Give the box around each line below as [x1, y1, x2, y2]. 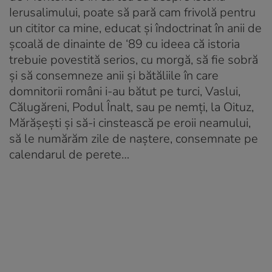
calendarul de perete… [9, 146, 129, 163]
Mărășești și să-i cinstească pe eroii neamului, [9, 114, 251, 131]
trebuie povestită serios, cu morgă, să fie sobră [9, 51, 258, 68]
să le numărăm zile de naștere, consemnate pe [9, 130, 258, 147]
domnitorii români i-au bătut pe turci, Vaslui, [9, 83, 240, 100]
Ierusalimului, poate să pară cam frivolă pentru [9, 4, 256, 21]
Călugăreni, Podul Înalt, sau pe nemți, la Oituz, [9, 98, 254, 115]
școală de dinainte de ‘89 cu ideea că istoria [9, 35, 240, 52]
